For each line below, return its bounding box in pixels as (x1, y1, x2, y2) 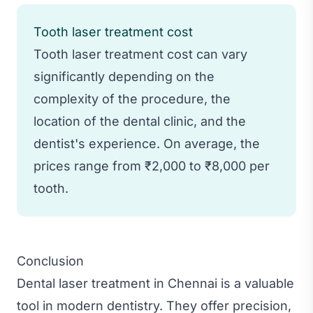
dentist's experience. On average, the (34, 136, 260, 151)
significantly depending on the (34, 68, 214, 84)
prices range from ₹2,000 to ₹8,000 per (34, 158, 270, 173)
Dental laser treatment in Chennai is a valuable (17, 275, 294, 291)
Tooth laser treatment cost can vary (34, 46, 247, 61)
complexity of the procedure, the (34, 91, 231, 106)
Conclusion (17, 253, 84, 268)
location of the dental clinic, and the (34, 113, 246, 129)
